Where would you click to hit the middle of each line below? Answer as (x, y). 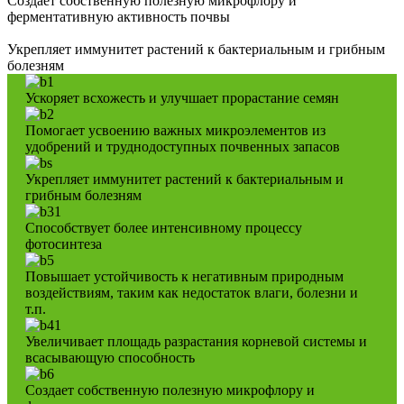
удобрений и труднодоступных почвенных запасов (183, 147)
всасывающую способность (110, 358)
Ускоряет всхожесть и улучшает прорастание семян (182, 98)
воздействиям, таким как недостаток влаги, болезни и (192, 293)
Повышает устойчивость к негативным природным (184, 277)
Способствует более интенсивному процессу (164, 228)
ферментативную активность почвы (119, 17)
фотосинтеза (64, 244)
